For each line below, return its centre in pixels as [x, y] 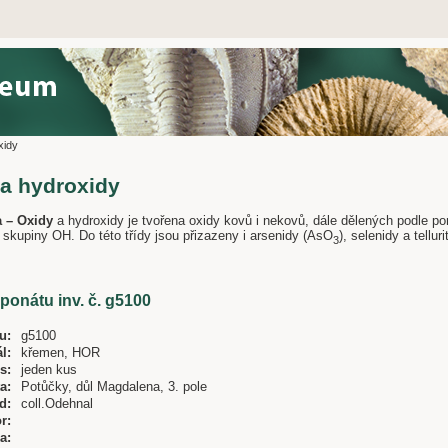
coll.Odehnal [57, 403]
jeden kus [49, 369]
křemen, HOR [60, 352]
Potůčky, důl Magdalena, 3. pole [114, 386]
